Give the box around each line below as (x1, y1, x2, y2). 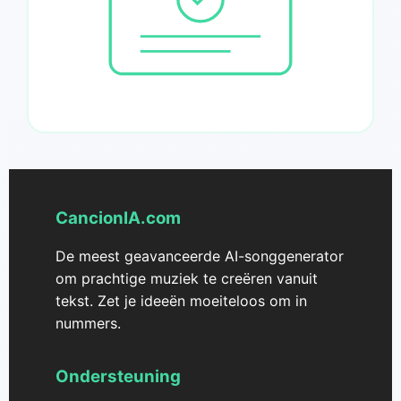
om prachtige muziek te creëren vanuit (55, 269, 318, 288)
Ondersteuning (55, 366, 181, 388)
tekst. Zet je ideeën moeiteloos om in (55, 292, 307, 311)
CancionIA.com (55, 208, 181, 229)
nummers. (55, 314, 121, 333)
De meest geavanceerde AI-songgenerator (55, 247, 344, 266)
